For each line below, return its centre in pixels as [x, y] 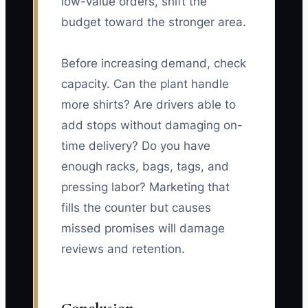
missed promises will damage [143, 229]
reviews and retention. [123, 249]
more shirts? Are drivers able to [148, 105]
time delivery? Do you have [136, 146]
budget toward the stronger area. [154, 22]
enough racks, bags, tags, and [145, 167]
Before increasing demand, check [154, 64]
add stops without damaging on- [152, 125]
